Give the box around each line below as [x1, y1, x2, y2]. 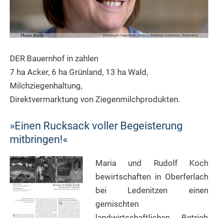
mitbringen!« [10, 133, 68, 146]
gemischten [95, 199, 139, 209]
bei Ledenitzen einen [95, 185, 208, 196]
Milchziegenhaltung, [10, 81, 82, 91]
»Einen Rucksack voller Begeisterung [10, 120, 182, 132]
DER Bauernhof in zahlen [10, 54, 98, 64]
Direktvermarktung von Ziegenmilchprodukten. [10, 94, 180, 105]
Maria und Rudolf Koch [95, 158, 208, 168]
